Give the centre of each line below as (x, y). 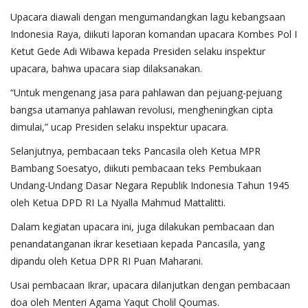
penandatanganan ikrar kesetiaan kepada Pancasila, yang (137, 244)
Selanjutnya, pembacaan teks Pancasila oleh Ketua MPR (135, 151)
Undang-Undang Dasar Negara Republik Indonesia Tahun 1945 (150, 186)
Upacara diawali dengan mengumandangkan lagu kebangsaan (148, 17)
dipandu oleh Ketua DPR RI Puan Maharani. (107, 261)
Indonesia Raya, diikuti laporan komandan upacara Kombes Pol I (154, 34)
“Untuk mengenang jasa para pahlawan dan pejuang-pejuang (146, 93)
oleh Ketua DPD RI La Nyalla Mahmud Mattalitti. (118, 203)
